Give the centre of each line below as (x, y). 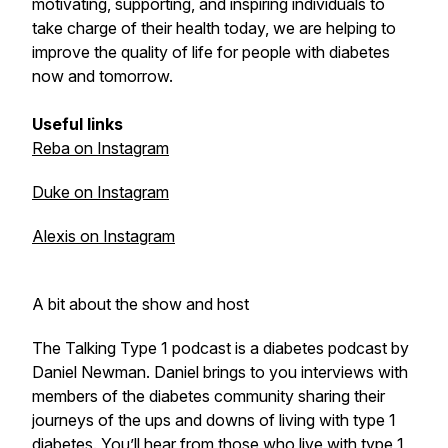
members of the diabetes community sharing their (208, 396)
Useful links (77, 124)
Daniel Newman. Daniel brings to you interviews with (220, 372)
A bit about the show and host (140, 304)
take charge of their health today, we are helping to (214, 28)
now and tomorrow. (102, 76)
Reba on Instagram (100, 148)
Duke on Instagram (100, 192)
